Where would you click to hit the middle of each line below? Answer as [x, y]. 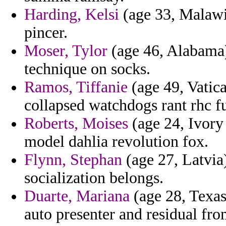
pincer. [46, 33]
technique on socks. [87, 69]
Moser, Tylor [66, 51]
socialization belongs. [94, 178]
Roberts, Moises [76, 124]
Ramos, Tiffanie [76, 87]
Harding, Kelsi [72, 15]
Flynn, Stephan [73, 160]
